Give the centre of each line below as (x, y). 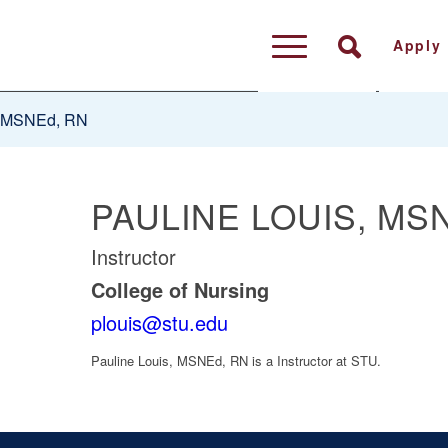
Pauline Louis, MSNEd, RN (171, 361)
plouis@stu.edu (159, 322)
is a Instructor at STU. (316, 361)
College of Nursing (179, 289)
